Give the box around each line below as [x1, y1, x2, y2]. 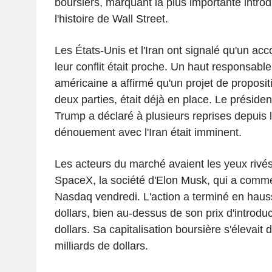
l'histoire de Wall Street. [54, 12, 168, 25]
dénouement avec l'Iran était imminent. [54, 126, 242, 138]
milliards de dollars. [54, 239, 148, 252]
